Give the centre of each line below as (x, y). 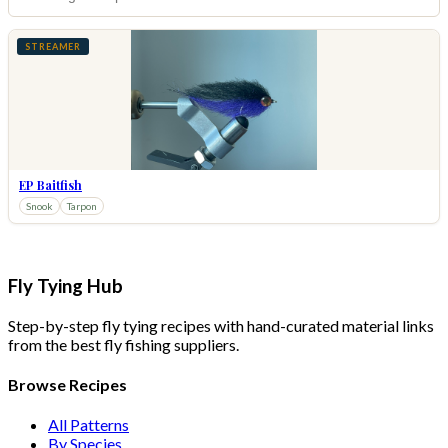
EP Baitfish (50, 185)
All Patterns (88, 425)
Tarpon (82, 206)
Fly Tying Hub (65, 286)
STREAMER (53, 47)
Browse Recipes (67, 385)
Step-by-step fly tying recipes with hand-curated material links (221, 325)
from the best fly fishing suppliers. (123, 344)
